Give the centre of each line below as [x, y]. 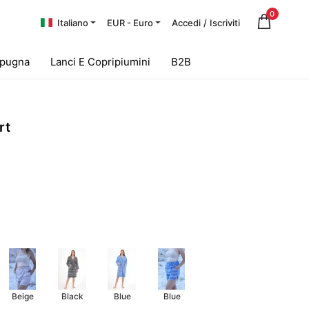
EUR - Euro [130, 22]
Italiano [72, 22]
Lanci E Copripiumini [101, 62]
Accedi [186, 22]
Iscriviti [225, 22]
